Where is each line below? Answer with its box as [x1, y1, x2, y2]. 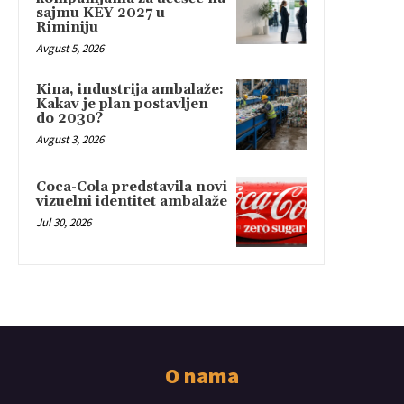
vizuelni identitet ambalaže [36, 192, 227, 210]
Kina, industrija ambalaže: [36, 80, 224, 98]
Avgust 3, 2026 [36, 131, 104, 147]
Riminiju [36, 18, 98, 36]
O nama [165, 361, 239, 390]
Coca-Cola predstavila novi [36, 178, 227, 196]
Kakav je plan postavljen [36, 95, 208, 113]
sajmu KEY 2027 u [36, 4, 165, 22]
